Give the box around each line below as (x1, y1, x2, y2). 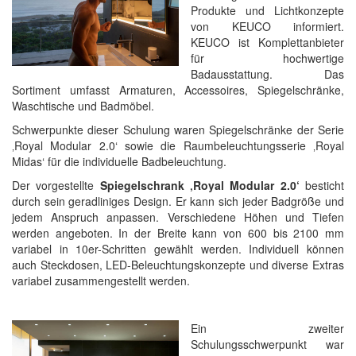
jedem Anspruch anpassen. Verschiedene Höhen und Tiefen (12, 209, 344, 225)
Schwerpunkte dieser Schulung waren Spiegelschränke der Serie (12, 122, 344, 137)
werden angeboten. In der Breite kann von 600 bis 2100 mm (12, 225, 344, 241)
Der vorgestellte (12, 177, 100, 193)
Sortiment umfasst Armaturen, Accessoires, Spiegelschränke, (12, 82, 344, 98)
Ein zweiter (191, 320, 344, 336)
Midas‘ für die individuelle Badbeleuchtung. (12, 153, 226, 169)
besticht (299, 177, 345, 193)
